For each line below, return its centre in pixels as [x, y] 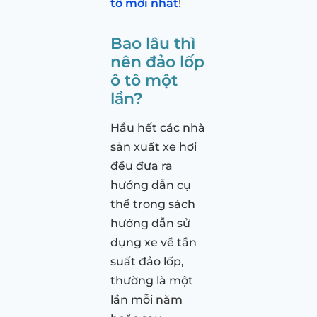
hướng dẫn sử [150, 223]
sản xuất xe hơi [154, 146]
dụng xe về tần [154, 242]
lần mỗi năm [146, 299]
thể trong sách [153, 204]
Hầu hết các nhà [158, 127]
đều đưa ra [142, 166]
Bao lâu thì [153, 43]
